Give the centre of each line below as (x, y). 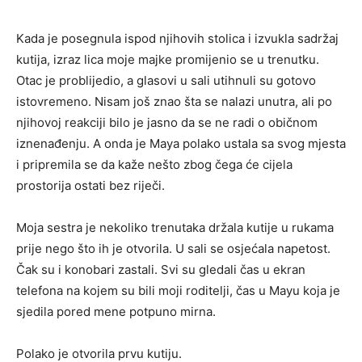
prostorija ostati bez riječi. (90, 186)
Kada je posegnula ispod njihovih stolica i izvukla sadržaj (177, 39)
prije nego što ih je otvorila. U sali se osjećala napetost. (173, 249)
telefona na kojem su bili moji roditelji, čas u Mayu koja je (178, 291)
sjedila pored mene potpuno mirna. (116, 312)
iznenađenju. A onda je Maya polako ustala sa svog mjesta (181, 144)
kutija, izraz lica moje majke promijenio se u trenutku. (168, 60)
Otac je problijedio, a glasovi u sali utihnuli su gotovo (166, 81)
